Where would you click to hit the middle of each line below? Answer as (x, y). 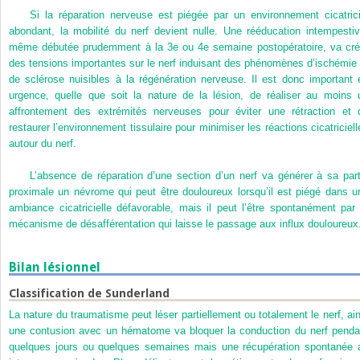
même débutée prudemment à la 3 (91, 47)
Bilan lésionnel (55, 267)
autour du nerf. (43, 143)
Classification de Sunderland (89, 294)
